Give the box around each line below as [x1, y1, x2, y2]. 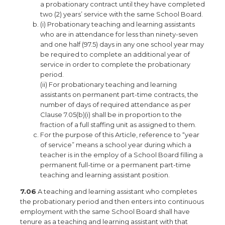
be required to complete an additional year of [40, 50, 190, 58]
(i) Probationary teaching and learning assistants [40, 20, 195, 28]
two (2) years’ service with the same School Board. [40, 10, 203, 18]
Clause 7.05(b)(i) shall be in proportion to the [40, 110, 182, 119]
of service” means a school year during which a [40, 141, 191, 149]
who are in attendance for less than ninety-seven [40, 30, 198, 38]
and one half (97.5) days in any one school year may [40, 40, 204, 48]
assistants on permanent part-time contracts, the [40, 90, 198, 98]
